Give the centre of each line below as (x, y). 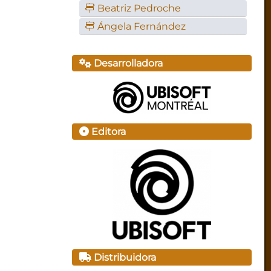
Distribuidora (124, 258)
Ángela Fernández (142, 27)
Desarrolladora (127, 64)
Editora (108, 131)
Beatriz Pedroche (139, 8)
